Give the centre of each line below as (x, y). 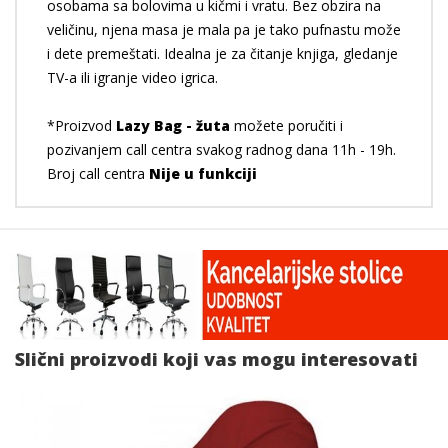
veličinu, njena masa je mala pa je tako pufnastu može (224, 29)
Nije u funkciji (203, 173)
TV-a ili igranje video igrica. (132, 77)
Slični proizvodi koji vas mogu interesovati (216, 359)
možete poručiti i (286, 125)
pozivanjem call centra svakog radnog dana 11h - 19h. (221, 149)
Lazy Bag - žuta (173, 125)
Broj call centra (98, 173)
